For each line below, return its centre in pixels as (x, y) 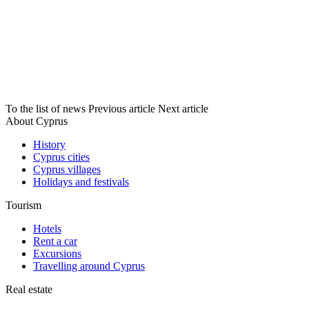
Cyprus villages (67, 169)
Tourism (23, 205)
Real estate (29, 289)
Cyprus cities (61, 157)
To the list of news (46, 108)
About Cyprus (37, 121)
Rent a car (55, 241)
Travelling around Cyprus (89, 266)
